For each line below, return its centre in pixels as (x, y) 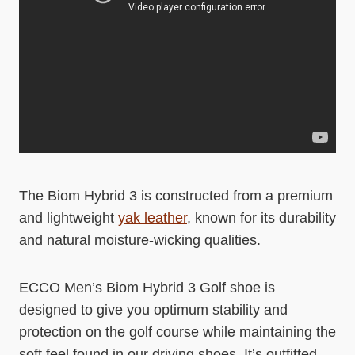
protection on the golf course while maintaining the (177, 332)
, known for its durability (261, 218)
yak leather (153, 218)
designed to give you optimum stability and (153, 310)
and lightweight (69, 218)
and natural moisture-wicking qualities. (140, 240)
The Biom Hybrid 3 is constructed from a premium (176, 196)
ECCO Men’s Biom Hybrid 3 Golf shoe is (147, 288)
